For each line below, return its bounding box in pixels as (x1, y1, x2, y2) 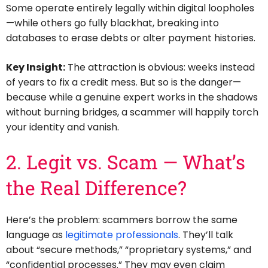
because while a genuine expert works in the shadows (6, 90, 258, 105)
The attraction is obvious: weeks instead (65, 60, 255, 75)
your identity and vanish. (6, 120, 119, 135)
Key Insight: (6, 60, 65, 75)
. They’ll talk (178, 228, 233, 242)
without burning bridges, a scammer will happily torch (6, 105, 258, 120)
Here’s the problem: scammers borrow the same (6, 213, 237, 227)
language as (6, 228, 65, 242)
